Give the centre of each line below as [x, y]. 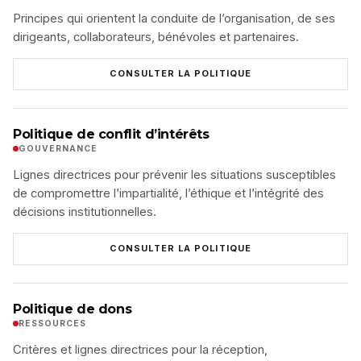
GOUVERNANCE [58, 148]
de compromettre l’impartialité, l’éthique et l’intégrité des [168, 193]
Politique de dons [73, 309]
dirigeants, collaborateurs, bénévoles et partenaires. [156, 37]
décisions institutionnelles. [85, 212]
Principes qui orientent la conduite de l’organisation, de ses [174, 18]
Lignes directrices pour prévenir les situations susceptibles [174, 174]
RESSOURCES [53, 323]
